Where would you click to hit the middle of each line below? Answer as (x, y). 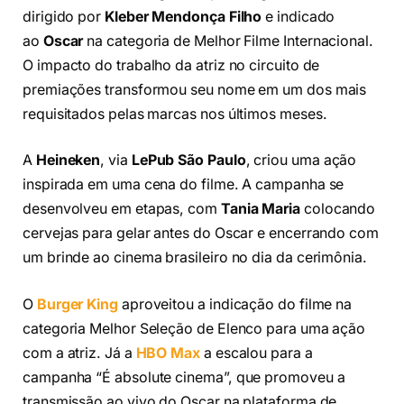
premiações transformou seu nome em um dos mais (195, 89)
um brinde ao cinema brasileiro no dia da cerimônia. (195, 258)
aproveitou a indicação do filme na (235, 304)
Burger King (77, 304)
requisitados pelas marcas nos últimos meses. (175, 114)
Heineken (68, 161)
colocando (338, 209)
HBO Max (168, 353)
